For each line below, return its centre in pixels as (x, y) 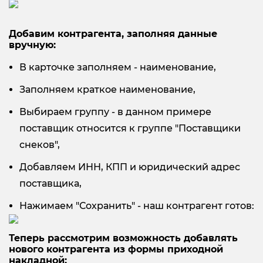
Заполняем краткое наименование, (107, 89)
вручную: (32, 45)
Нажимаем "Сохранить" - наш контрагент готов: (137, 205)
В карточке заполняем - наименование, (118, 67)
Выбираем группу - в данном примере (115, 112)
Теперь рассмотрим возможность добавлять (123, 238)
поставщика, (50, 183)
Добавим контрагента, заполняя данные (113, 33)
